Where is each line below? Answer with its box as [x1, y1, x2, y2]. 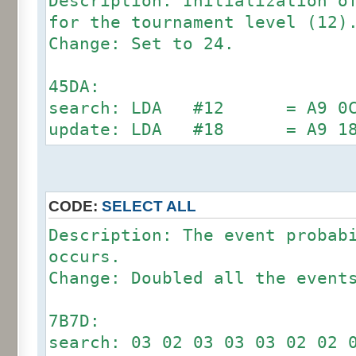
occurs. [48, 246, 121, 266]
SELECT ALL [102, 197, 196, 215]
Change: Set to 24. [48, 33, 234, 53]
